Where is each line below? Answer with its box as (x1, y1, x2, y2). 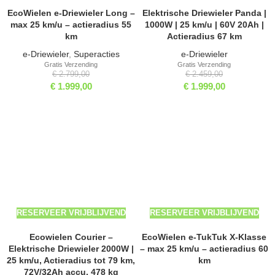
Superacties (73, 49, 120, 60)
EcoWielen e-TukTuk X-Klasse (142, 232, 266, 242)
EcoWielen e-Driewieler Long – (7, 8, 135, 18)
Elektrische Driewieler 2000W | (8, 244, 134, 254)
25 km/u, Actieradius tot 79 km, (7, 255, 135, 266)
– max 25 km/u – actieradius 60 (140, 244, 268, 254)
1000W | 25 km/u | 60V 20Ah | (144, 20, 264, 30)
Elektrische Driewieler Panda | (142, 8, 266, 18)
